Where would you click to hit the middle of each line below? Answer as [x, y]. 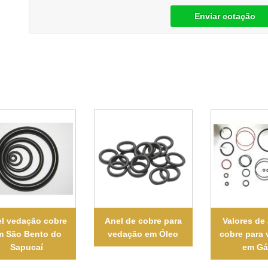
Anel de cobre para [143, 220]
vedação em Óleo [143, 234]
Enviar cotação [225, 16]
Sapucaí [26, 247]
